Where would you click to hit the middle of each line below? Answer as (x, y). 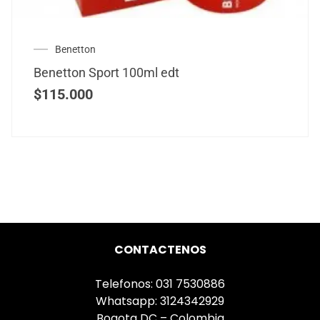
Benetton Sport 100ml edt (106, 72)
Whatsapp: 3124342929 (160, 301)
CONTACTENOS (160, 249)
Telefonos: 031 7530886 (160, 284)
